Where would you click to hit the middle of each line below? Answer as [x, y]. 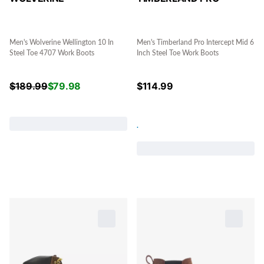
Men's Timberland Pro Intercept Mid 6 [195, 43]
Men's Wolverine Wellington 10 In [62, 43]
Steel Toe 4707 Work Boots [52, 53]
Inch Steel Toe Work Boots [178, 53]
